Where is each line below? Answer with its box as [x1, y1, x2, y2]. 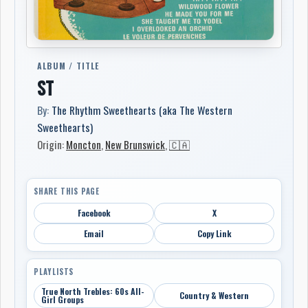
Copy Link [197, 227, 232, 239]
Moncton [66, 137, 101, 152]
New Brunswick [105, 137, 165, 152]
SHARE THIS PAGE [34, 185, 100, 197]
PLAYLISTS [34, 265, 74, 277]
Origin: [37, 137, 66, 152]
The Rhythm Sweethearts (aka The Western [52, 102, 232, 118]
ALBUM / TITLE [37, 60, 100, 71]
